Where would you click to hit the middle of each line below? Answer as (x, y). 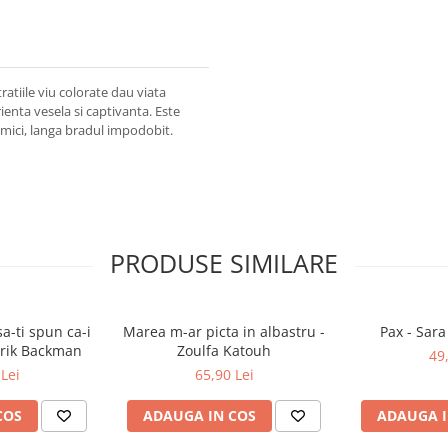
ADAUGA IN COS (199, 415)
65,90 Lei (224, 374)
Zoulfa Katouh (224, 350)
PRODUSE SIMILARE (224, 262)
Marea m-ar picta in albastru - (224, 331)
